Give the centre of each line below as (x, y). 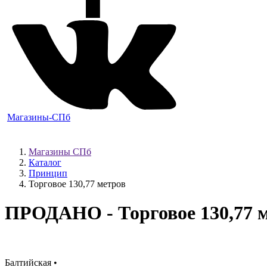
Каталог (45, 162)
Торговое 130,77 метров (77, 184)
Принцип (48, 173)
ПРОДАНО (53, 213)
